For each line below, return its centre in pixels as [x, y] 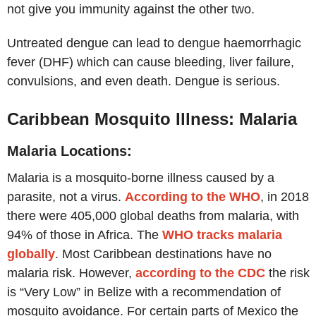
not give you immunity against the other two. [131, 9]
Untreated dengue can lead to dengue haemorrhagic [154, 43]
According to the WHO [193, 197]
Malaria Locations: [69, 151]
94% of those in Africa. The [85, 235]
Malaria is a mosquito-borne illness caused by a [141, 178]
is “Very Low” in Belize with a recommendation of [144, 292]
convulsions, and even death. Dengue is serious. [144, 81]
